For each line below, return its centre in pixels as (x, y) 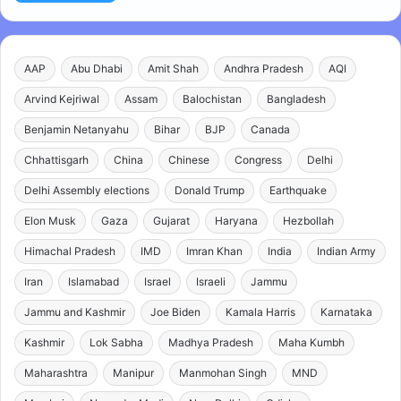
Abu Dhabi (97, 68)
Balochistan (212, 99)
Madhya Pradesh (211, 342)
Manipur (133, 373)
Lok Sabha (116, 342)
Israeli (211, 282)
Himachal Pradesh (70, 251)
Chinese (189, 160)
